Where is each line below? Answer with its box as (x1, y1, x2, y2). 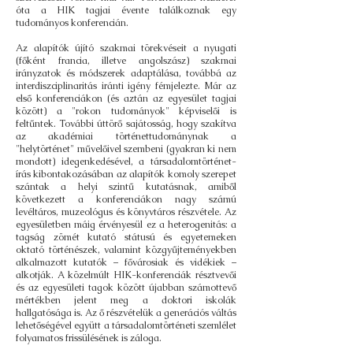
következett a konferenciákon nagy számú (16, 193, 236, 206)
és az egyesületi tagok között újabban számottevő (16, 281, 236, 294)
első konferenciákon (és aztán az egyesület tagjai (16, 92, 236, 105)
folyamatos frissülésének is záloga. (16, 332, 162, 344)
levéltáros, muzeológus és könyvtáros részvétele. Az (16, 206, 236, 218)
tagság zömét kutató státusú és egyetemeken (16, 231, 236, 243)
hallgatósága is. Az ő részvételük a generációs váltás (16, 307, 236, 319)
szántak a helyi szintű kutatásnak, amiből (16, 180, 236, 193)
